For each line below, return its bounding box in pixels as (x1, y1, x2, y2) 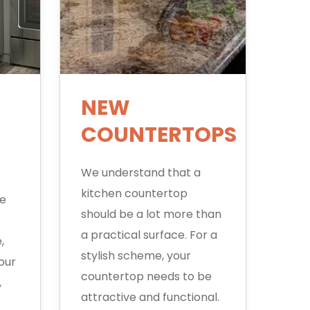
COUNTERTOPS (80, 120, 237, 149)
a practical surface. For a (80, 227, 217, 243)
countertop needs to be (80, 268, 212, 284)
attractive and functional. (80, 289, 219, 305)
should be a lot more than (80, 206, 221, 222)
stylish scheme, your (80, 248, 191, 264)
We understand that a (80, 165, 201, 181)
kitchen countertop (80, 185, 188, 201)
